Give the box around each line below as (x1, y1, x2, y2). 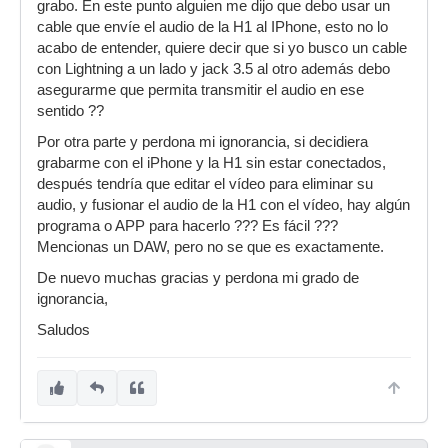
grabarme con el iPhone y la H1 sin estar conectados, (37, 155, 386, 171)
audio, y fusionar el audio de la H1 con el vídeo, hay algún (37, 197, 410, 213)
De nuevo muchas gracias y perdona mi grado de (37, 270, 359, 286)
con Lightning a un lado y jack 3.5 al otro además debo (37, 61, 390, 77)
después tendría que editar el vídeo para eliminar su (37, 176, 373, 192)
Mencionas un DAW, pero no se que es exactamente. (37, 239, 384, 255)
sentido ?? (37, 103, 104, 119)
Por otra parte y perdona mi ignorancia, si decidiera (37, 134, 368, 150)
